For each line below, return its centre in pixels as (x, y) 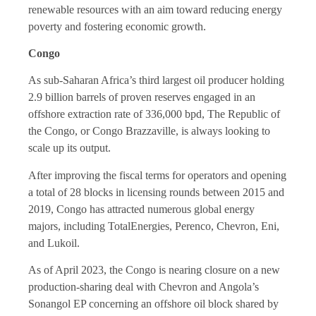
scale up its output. (69, 148)
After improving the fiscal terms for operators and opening (157, 175)
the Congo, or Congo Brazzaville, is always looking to (149, 131)
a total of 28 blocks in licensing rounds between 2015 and (156, 192)
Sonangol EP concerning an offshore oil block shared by (153, 304)
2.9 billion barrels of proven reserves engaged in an (142, 97)
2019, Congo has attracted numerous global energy (141, 209)
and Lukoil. (54, 243)
